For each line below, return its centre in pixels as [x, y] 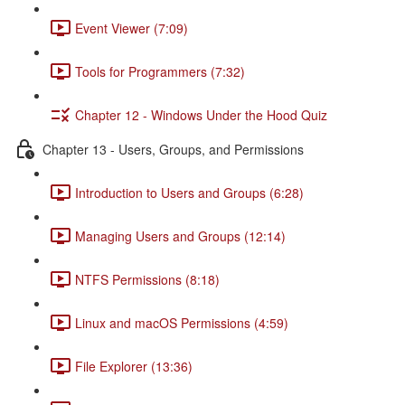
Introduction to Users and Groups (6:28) [189, 192]
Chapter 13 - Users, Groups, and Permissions [173, 149]
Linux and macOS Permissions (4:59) [182, 322]
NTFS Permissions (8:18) [147, 279]
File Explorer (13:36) [134, 366]
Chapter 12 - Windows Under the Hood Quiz [201, 114]
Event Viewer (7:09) [132, 28]
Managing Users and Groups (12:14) [180, 235]
